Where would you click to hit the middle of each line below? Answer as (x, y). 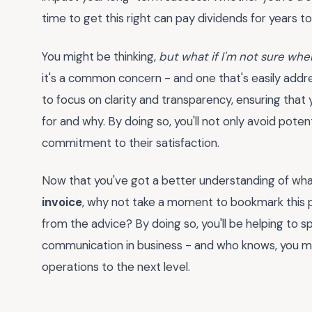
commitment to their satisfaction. (131, 142)
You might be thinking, (100, 56)
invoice (62, 202)
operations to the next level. (116, 267)
